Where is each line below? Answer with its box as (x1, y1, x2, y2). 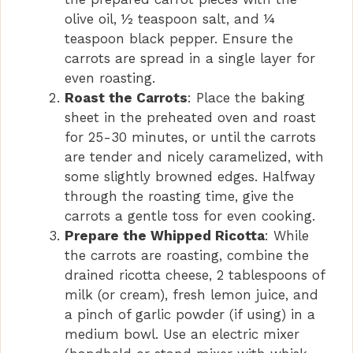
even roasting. (65, 70, 155, 87)
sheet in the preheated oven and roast (65, 110, 316, 126)
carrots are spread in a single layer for (65, 50, 315, 67)
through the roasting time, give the (65, 188, 294, 205)
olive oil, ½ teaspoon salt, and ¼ (65, 11, 275, 28)
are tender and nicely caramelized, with (65, 149, 324, 165)
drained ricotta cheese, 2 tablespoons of (65, 267, 325, 284)
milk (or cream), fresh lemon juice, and (65, 287, 318, 303)
